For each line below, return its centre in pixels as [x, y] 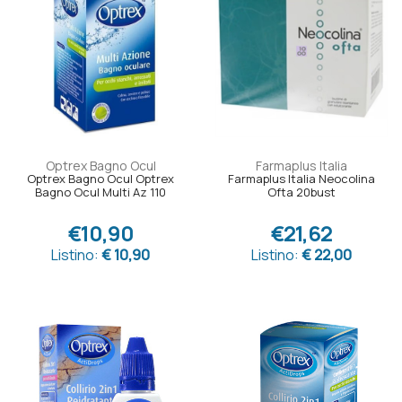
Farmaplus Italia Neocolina [301, 179]
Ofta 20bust [301, 192]
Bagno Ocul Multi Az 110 [100, 192]
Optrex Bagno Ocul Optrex [100, 179]
